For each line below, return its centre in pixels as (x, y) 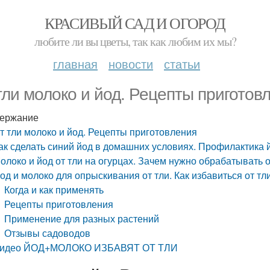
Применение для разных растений (82, 218)
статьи (182, 64)
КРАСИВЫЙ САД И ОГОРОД (135, 23)
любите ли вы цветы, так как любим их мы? (135, 41)
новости (131, 64)
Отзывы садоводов (48, 233)
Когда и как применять (54, 190)
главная (75, 64)
